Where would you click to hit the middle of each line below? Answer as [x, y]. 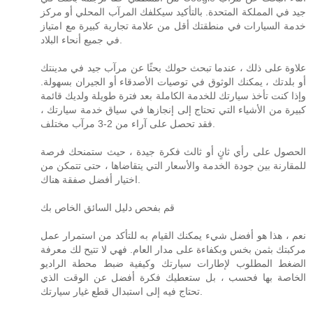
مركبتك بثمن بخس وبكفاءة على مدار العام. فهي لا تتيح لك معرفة [173, 249]
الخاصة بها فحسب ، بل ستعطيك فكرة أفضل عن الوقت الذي [173, 277]
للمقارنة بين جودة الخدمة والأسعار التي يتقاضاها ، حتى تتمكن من [173, 165]
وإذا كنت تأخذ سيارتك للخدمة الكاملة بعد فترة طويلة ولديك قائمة [173, 95]
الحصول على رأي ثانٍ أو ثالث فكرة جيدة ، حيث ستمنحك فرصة [173, 151]
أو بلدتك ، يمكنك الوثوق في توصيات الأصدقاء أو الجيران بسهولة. [173, 81]
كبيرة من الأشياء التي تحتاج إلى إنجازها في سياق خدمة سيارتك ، [173, 109]
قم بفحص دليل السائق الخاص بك [108, 207]
